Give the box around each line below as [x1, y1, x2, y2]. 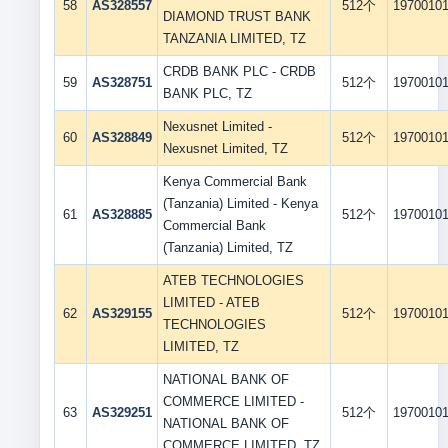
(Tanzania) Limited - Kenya [162, 196, 318, 211]
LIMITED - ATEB [162, 295, 260, 310]
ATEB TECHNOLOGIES [162, 273, 304, 288]
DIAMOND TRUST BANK [162, 9, 311, 24]
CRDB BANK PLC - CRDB [162, 64, 316, 79]
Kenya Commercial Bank [162, 174, 307, 189]
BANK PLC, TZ [162, 86, 252, 101]
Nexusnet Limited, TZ [162, 141, 288, 156]
